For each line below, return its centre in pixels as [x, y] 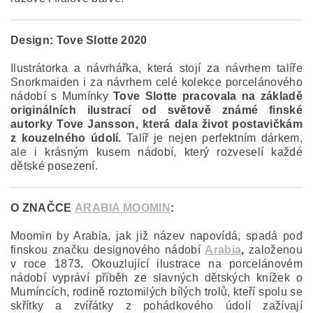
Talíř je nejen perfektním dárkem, [215, 138]
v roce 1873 [46, 264]
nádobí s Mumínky [62, 96]
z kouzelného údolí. [68, 138]
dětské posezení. [54, 166]
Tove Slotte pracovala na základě [208, 96]
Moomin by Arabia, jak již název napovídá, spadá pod [156, 236]
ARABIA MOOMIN [123, 208]
